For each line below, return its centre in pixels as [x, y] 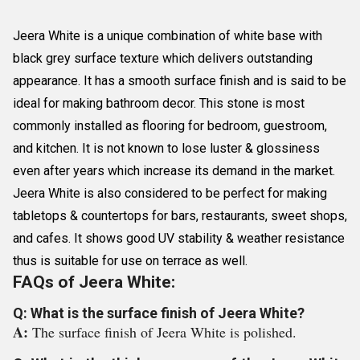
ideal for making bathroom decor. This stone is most [159, 103]
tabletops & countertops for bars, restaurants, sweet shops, [180, 216]
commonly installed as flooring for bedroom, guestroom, [170, 126]
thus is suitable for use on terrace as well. [130, 261]
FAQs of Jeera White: [94, 282]
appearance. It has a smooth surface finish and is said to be [180, 81]
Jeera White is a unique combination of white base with [168, 36]
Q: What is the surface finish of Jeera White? [159, 313]
